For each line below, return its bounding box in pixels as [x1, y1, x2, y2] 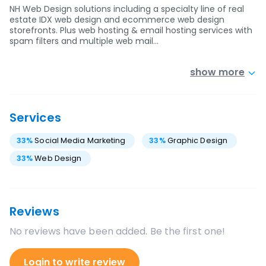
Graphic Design [167, 135, 227, 145]
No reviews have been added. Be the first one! [9, 224, 226, 238]
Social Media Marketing [34, 135, 126, 145]
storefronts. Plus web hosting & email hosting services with [9, 24, 252, 36]
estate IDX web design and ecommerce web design [9, 14, 224, 26]
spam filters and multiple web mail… [9, 35, 159, 47]
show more [190, 65, 245, 79]
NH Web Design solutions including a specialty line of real [9, 3, 244, 15]
